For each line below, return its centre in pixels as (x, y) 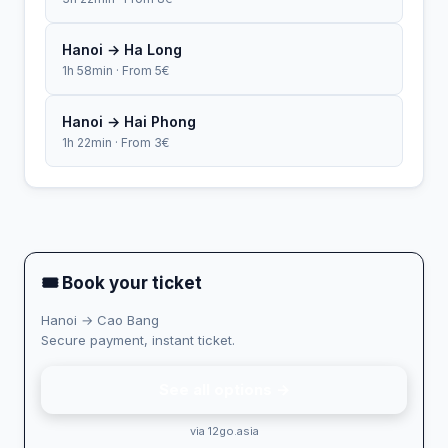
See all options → (224, 389)
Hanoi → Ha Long (122, 49)
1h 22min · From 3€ (115, 142)
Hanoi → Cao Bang (100, 319)
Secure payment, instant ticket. (138, 339)
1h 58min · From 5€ (115, 70)
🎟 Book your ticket (121, 282)
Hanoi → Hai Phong (129, 121)
